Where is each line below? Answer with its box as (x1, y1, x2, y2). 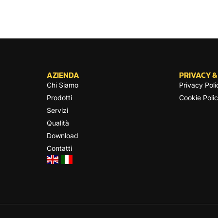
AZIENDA (47, 69, 79, 81)
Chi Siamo (47, 81, 78, 89)
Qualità (47, 119, 69, 127)
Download (47, 131, 78, 140)
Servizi (47, 106, 68, 114)
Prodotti (47, 93, 72, 102)
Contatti (47, 144, 72, 152)
